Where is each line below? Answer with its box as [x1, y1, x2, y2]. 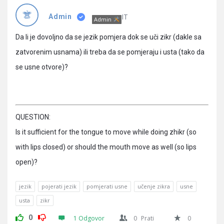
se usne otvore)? [15, 63, 68, 71]
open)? [15, 157, 37, 166]
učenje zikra [137, 182, 170, 190]
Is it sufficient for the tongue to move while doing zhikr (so [15, 127, 196, 136]
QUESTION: [15, 112, 50, 121]
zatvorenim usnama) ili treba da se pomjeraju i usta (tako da [15, 48, 204, 56]
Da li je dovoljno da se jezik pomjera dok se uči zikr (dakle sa [15, 33, 201, 41]
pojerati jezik [41, 182, 76, 190]
